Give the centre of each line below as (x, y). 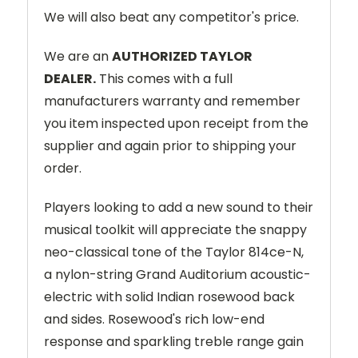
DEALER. (70, 78)
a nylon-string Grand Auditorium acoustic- (177, 274)
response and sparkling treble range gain (174, 341)
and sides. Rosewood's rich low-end (154, 319)
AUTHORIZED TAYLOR (182, 56)
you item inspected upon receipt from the (176, 123)
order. (63, 168)
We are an (78, 56)
